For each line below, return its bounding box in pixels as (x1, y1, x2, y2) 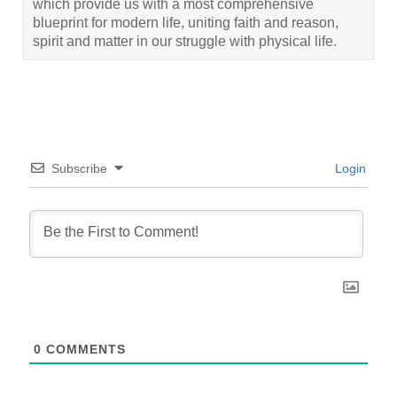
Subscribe (51, 160, 108, 175)
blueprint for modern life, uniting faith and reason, (33, 14, 339, 30)
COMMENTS (42, 341, 127, 356)
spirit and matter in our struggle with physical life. (33, 33, 338, 49)
